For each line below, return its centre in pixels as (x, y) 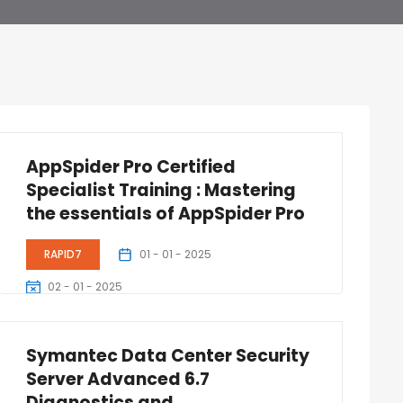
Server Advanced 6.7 (117, 379)
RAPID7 (63, 254)
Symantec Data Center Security (167, 356)
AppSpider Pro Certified (130, 167)
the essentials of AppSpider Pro (165, 214)
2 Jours (58, 322)
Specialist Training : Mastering (161, 190)
